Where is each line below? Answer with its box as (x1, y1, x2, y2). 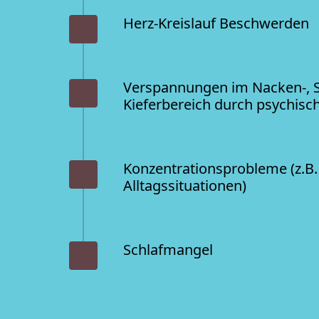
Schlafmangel (123, 236, 213, 263)
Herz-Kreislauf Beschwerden (123, 9, 309, 36)
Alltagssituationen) (123, 172, 246, 199)
